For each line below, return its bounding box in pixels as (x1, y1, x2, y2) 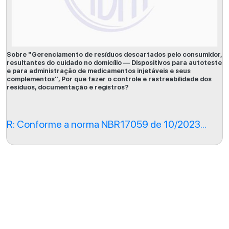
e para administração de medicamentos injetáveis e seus (7, 67, 191, 75)
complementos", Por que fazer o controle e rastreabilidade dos (7, 75, 212, 83)
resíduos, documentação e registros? (7, 83, 129, 91)
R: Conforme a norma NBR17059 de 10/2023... (7, 118, 207, 130)
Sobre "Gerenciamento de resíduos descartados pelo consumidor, (7, 51, 222, 58)
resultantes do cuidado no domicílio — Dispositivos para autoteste (7, 59, 222, 66)
